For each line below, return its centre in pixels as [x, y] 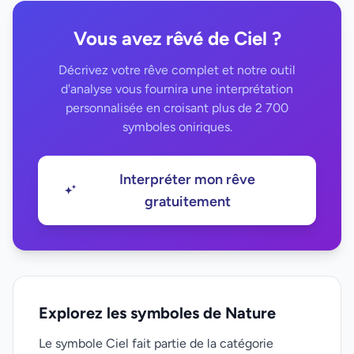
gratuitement [187, 201]
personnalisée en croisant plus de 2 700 [177, 108]
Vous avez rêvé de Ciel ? [177, 38]
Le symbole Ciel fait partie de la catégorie [156, 343]
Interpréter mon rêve [188, 179]
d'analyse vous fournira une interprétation [177, 89]
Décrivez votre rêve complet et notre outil [177, 70]
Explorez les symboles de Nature [157, 313]
